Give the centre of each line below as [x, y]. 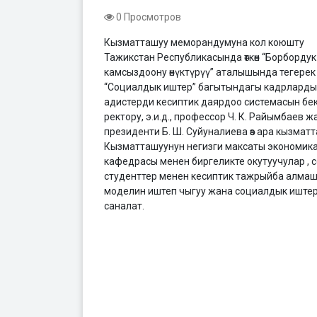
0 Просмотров [148, 17]
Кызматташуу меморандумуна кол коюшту [204, 42]
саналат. [124, 206]
